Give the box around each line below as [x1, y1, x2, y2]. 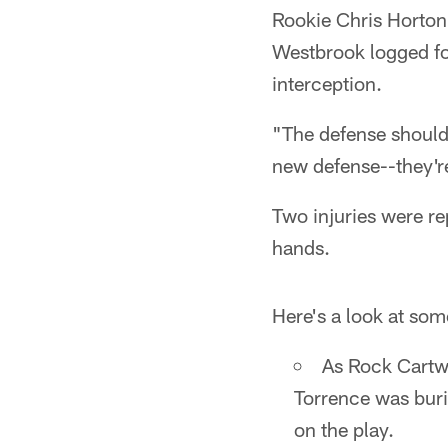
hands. [272, 235, 330, 259]
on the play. [294, 417, 394, 441]
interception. [272, 71, 382, 95]
